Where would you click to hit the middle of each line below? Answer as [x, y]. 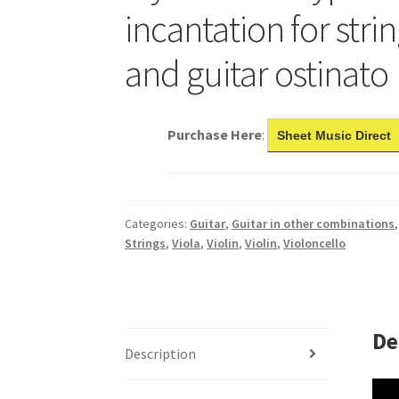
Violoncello [315, 243]
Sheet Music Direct [334, 135]
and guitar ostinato [257, 73]
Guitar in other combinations [313, 223]
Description [161, 353]
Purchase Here [215, 134]
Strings [146, 243]
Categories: [158, 223]
